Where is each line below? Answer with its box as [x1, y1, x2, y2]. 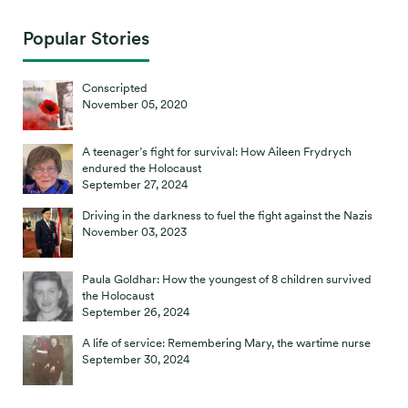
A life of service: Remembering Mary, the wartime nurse [82, 336, 371, 350]
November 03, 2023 [82, 225, 187, 239]
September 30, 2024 [82, 352, 190, 366]
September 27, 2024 [82, 178, 189, 191]
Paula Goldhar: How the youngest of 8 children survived [82, 272, 372, 286]
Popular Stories [23, 27, 149, 49]
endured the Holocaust [82, 161, 201, 175]
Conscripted [82, 81, 148, 95]
